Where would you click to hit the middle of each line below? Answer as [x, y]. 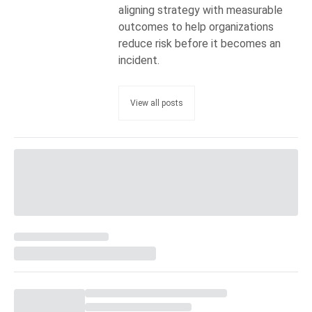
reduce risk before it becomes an [200, 43]
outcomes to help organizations [196, 26]
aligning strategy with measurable [201, 10]
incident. [139, 60]
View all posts [157, 103]
